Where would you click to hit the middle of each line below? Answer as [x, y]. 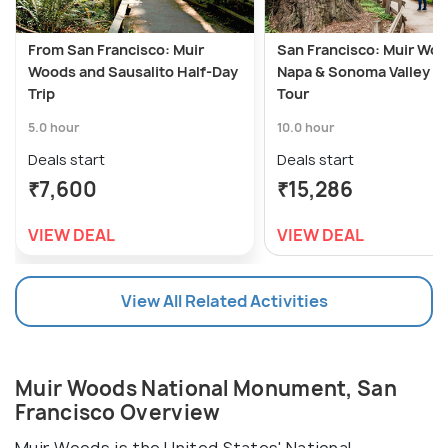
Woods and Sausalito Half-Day [133, 72]
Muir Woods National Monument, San [206, 389]
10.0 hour [306, 128]
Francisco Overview [118, 413]
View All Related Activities [224, 301]
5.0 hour [54, 128]
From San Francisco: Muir [116, 50]
